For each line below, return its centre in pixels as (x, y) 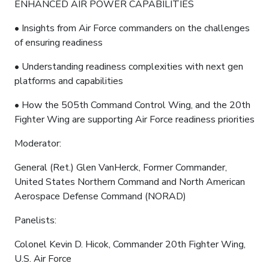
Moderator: (38, 143)
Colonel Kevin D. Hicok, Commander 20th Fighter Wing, (130, 244)
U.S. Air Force (43, 258)
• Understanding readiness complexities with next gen (129, 66)
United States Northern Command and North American (130, 182)
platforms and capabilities (69, 81)
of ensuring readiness (59, 42)
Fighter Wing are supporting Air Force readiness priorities (134, 119)
